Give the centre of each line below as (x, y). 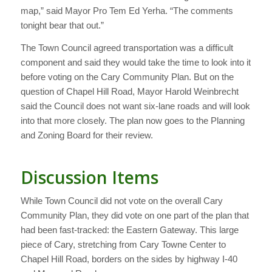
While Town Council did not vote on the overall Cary (121, 201)
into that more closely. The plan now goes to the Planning (132, 120)
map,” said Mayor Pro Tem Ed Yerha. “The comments (127, 10)
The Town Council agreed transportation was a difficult (127, 47)
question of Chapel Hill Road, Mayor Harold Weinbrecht (129, 91)
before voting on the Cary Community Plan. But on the (127, 76)
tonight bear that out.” (62, 25)
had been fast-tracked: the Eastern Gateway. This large (129, 230)
